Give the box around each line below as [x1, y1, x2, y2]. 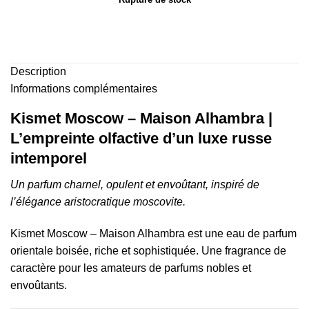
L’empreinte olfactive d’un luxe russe [10, 129, 272, 147]
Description [10, 65, 66, 77]
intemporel [10, 149, 87, 167]
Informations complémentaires [10, 82, 157, 94]
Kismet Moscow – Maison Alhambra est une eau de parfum [10, 227, 297, 239]
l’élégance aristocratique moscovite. [10, 195, 186, 208]
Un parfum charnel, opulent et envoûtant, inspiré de [10, 178, 259, 190]
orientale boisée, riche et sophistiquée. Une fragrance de [10, 244, 286, 257]
